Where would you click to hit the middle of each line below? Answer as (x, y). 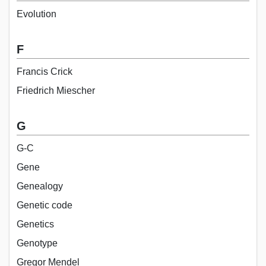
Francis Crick (45, 71)
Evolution (37, 14)
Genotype (37, 243)
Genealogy (40, 186)
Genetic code (45, 205)
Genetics (35, 224)
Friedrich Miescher (56, 90)
